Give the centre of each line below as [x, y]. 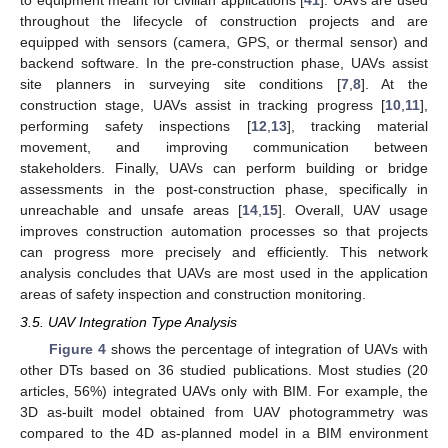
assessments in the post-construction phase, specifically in [224, 188]
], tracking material [357, 125]
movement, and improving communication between [224, 146]
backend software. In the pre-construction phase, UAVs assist [224, 62]
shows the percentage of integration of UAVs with [267, 348]
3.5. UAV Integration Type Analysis [128, 321]
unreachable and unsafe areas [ [131, 209]
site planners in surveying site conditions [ [180, 83]
